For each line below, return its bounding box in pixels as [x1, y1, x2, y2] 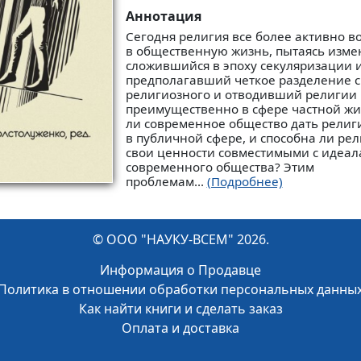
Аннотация [125, 7, 201, 26]
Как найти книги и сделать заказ [78, 299, 283, 317]
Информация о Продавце [100, 260, 261, 279]
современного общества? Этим [125, 159, 314, 176]
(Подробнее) [206, 173, 283, 190]
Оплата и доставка [122, 318, 239, 337]
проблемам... [125, 173, 207, 190]
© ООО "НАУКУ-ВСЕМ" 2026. [92, 230, 269, 248]
